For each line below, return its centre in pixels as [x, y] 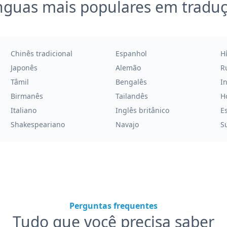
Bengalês [131, 82]
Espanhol [131, 53]
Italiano [24, 110]
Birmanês [27, 96]
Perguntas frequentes [113, 206]
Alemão [128, 68]
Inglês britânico [142, 110]
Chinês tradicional [42, 53]
